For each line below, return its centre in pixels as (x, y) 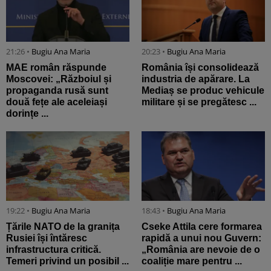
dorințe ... (27, 114)
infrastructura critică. (54, 249)
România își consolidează (200, 68)
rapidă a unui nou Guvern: (201, 238)
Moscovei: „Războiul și (59, 79)
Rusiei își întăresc (47, 238)
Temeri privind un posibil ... (67, 261)
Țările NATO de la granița (63, 226)
